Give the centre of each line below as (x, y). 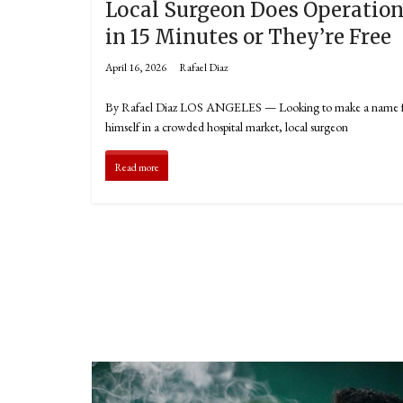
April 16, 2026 (136, 68)
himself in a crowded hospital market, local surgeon (227, 127)
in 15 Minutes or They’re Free (248, 37)
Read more (137, 168)
